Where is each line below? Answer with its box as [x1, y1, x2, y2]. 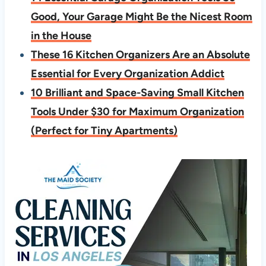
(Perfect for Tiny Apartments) [30, 124, 178, 138]
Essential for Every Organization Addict [30, 67, 224, 81]
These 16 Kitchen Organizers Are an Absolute [30, 48, 250, 62]
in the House [30, 29, 91, 43]
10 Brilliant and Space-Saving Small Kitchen [30, 86, 244, 100]
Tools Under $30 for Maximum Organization [30, 105, 244, 119]
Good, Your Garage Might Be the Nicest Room [30, 10, 252, 24]
